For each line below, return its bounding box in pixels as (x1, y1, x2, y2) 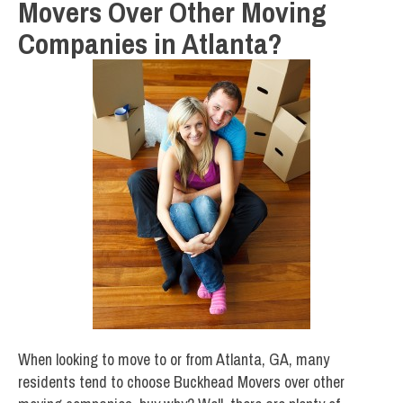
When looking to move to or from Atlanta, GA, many (18, 348, 329, 372)
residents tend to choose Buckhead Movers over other (18, 371, 345, 394)
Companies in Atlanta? (18, 23, 282, 63)
